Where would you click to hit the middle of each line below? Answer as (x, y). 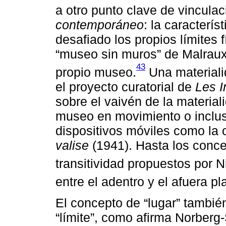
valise (72, 145)
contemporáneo (100, 24)
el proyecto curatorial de (125, 87)
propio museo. (96, 72)
